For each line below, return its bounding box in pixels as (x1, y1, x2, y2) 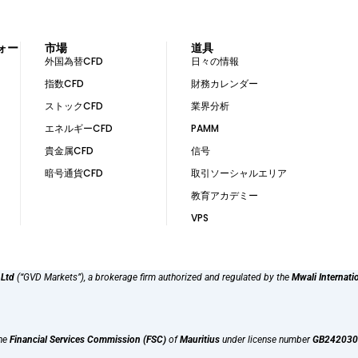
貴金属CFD (44, 143, 93, 157)
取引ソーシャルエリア (191, 165, 288, 180)
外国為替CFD (44, 54, 103, 68)
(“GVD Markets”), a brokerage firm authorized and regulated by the (14, 272, 292, 284)
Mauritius (180, 334, 220, 346)
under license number (220, 334, 312, 346)
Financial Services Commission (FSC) (10, 334, 166, 346)
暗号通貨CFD (44, 165, 103, 180)
